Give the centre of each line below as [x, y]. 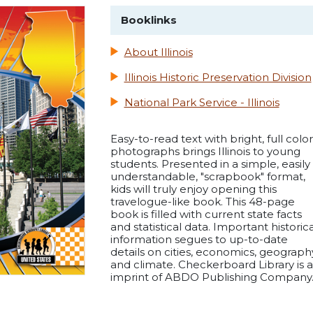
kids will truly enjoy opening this [193, 189]
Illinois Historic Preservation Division [218, 78]
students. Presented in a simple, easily [210, 164]
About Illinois [158, 52]
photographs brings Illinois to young [205, 152]
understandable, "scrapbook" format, [208, 177]
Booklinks [148, 20]
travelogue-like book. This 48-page [202, 202]
